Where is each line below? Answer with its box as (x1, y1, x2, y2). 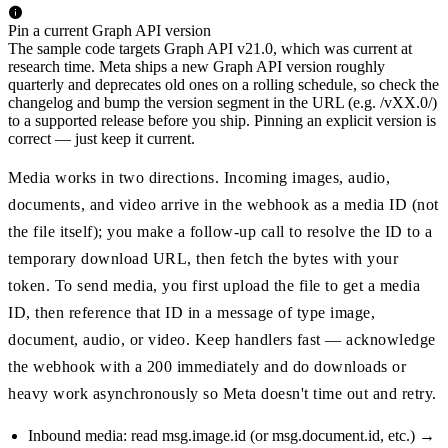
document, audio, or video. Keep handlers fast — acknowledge (8, 330, 436, 348)
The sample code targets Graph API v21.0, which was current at (8, 39, 412, 57)
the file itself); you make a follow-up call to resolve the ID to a (8, 222, 432, 240)
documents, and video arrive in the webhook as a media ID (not (8, 195, 439, 213)
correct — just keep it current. (8, 129, 195, 147)
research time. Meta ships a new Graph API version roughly (8, 57, 385, 75)
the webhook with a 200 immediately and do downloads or (8, 357, 406, 375)
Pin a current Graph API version (8, 21, 211, 39)
